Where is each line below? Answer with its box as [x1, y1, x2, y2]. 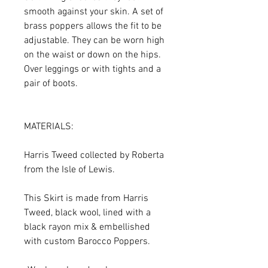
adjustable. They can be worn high [24, 34, 165, 47]
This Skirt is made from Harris [24, 192, 148, 205]
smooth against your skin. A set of [24, 5, 163, 18]
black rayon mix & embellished [24, 221, 150, 233]
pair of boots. [24, 77, 78, 90]
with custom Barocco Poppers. [24, 235, 150, 248]
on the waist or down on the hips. [24, 48, 161, 61]
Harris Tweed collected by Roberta [24, 149, 164, 162]
